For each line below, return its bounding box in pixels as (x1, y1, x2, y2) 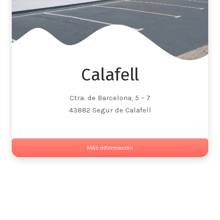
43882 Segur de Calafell (69, 106, 151, 115)
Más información (87, 144, 133, 152)
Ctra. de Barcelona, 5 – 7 (70, 93, 150, 103)
